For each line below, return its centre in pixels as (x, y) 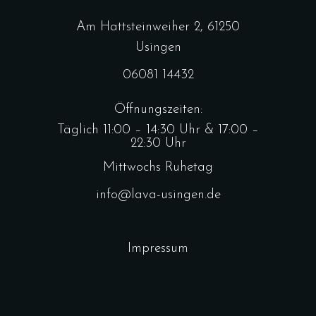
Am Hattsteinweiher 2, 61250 (158, 27)
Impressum (158, 249)
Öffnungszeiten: (158, 110)
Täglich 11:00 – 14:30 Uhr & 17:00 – (158, 130)
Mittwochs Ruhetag (158, 168)
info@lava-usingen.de (158, 195)
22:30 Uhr (158, 144)
